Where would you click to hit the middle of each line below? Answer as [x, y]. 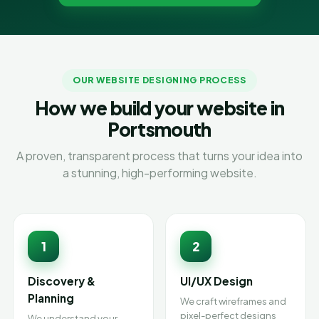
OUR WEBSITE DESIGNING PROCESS [159, 80]
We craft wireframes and [233, 301]
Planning [51, 298]
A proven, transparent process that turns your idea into [159, 156]
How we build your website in [159, 108]
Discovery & [62, 281]
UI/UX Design [216, 281]
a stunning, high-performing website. [159, 173]
